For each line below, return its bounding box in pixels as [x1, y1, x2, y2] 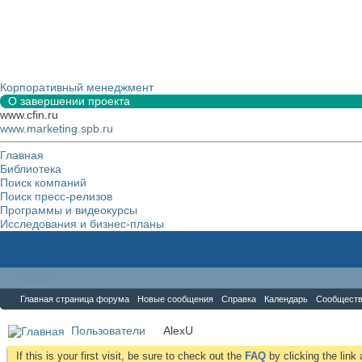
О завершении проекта [8, 95, 130, 107]
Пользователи [71, 324, 145, 337]
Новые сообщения [137, 294, 213, 304]
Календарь [264, 294, 308, 304]
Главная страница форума [20, 294, 129, 304]
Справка [221, 294, 256, 304]
